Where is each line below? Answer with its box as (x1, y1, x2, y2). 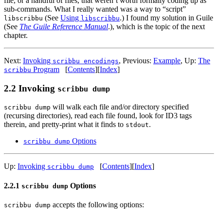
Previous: (123, 56, 153, 65)
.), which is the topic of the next (108, 22, 205, 31)
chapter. (4, 31, 28, 39)
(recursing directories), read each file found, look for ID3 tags (4, 111, 192, 120)
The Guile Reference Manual (19, 22, 108, 31)
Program (31, 65, 59, 73)
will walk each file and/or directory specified (51, 103, 189, 111)
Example (153, 56, 181, 65)
